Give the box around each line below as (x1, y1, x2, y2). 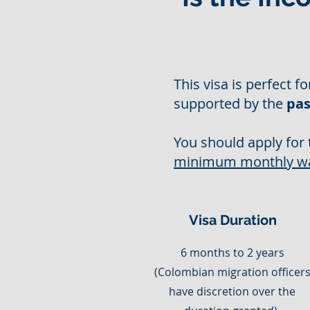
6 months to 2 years (180, 245, 284, 260)
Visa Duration (188, 212, 277, 228)
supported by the (174, 94, 286, 113)
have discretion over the (169, 284, 295, 299)
